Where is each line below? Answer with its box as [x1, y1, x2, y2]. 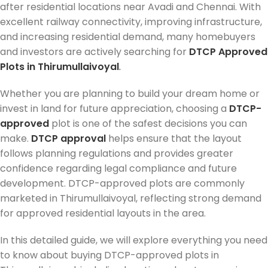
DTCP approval [29, 132, 108, 145]
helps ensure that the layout [108, 132, 242, 145]
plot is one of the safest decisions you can [49, 117, 247, 130]
